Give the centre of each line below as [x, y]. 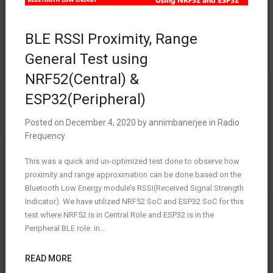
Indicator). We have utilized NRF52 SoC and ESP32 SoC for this [134, 201]
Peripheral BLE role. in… [65, 228]
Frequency [45, 136]
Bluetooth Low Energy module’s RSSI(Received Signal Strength [134, 188]
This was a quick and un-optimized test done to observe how [132, 161]
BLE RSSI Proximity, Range [111, 39]
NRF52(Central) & [82, 79]
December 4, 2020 [101, 122]
